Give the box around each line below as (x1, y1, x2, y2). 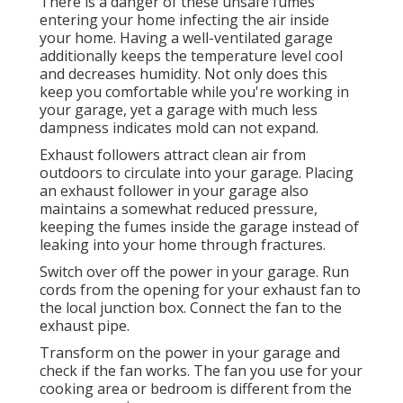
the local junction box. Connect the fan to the (40, 298, 342, 318)
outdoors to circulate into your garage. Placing (40, 163, 354, 184)
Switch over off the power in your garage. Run (40, 262, 349, 282)
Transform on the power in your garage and (40, 343, 340, 363)
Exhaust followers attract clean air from (40, 145, 306, 166)
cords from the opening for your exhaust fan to (40, 280, 361, 300)
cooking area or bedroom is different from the (40, 379, 352, 399)
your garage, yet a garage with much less (40, 100, 318, 121)
